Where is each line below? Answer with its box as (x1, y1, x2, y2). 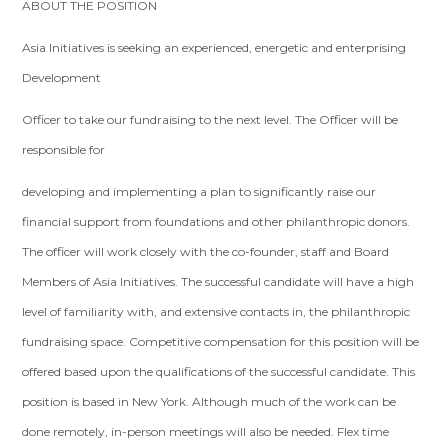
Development (22, 70, 102, 85)
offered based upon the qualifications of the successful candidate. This (22, 364, 416, 379)
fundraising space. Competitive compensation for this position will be (22, 334, 420, 349)
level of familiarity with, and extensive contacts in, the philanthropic (22, 304, 411, 319)
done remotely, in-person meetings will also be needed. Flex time (22, 424, 390, 439)
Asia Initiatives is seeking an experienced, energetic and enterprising (22, 40, 407, 55)
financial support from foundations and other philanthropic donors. (22, 214, 411, 229)
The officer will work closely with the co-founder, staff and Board (22, 244, 390, 259)
